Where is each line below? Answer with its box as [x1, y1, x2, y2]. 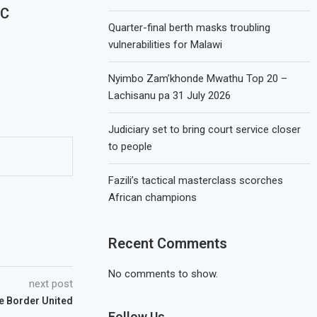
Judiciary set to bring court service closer [108, 123, 301, 136]
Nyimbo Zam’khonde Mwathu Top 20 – [108, 72, 288, 85]
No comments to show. [108, 267, 219, 280]
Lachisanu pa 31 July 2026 [108, 89, 231, 102]
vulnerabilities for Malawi [108, 38, 223, 51]
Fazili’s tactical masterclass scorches [108, 174, 284, 187]
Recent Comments [108, 235, 228, 252]
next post [29, 277, 74, 290]
